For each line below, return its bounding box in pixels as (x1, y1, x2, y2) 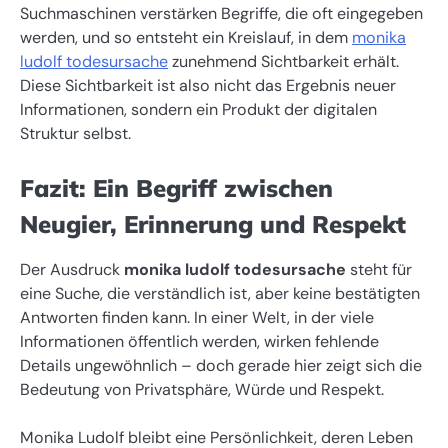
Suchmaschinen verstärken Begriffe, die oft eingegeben (20, 3, 423, 25)
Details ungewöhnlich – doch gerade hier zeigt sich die (20, 355, 422, 377)
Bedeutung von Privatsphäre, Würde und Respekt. (20, 379, 384, 401)
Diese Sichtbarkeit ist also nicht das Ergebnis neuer (20, 75, 396, 97)
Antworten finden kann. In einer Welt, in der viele (20, 307, 374, 329)
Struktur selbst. (20, 123, 131, 145)
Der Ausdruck (20, 259, 124, 281)
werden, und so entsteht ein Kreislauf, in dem (20, 27, 352, 49)
